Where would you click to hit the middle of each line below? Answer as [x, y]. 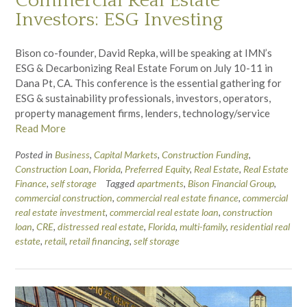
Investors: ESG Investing [119, 20]
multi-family [203, 226]
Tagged [121, 183]
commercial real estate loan [164, 212]
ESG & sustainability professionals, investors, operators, [143, 98]
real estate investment [60, 212]
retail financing [99, 241]
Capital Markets [126, 154]
